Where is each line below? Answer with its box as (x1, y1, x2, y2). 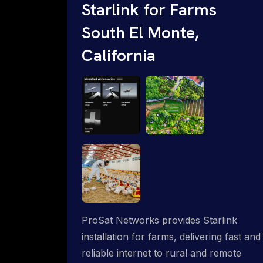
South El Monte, (82, 21, 199, 43)
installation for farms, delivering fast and (82, 230, 261, 242)
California (82, 44, 156, 66)
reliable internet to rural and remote (82, 247, 241, 259)
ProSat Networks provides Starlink (82, 214, 237, 226)
